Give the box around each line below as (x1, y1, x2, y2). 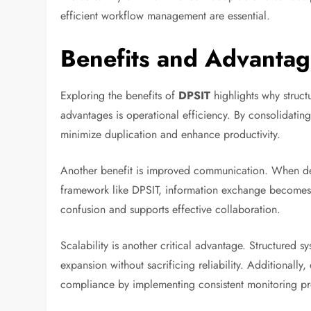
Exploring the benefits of (60, 87, 176, 103)
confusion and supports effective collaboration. (60, 201, 281, 217)
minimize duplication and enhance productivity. (60, 126, 281, 142)
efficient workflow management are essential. (60, 7, 271, 24)
